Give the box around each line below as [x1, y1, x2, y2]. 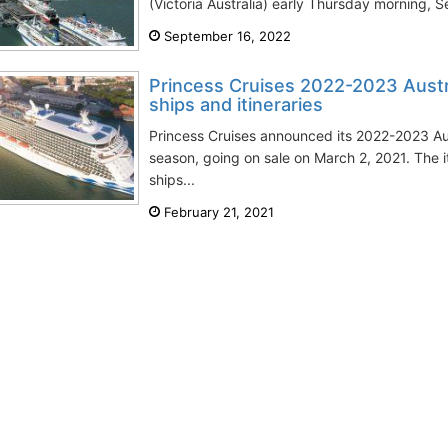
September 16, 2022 [160, 28, 291, 44]
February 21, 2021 [160, 204, 274, 220]
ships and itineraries [149, 94, 323, 115]
